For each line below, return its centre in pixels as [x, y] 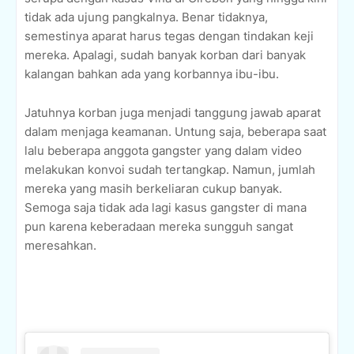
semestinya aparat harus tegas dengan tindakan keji [169, 36]
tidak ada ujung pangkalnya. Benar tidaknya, [146, 17]
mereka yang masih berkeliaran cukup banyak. [153, 189]
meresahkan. [60, 246]
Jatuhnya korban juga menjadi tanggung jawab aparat [173, 113]
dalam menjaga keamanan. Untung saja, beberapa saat [175, 132]
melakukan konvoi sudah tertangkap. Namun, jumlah [170, 170]
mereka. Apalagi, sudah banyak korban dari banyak [165, 55]
